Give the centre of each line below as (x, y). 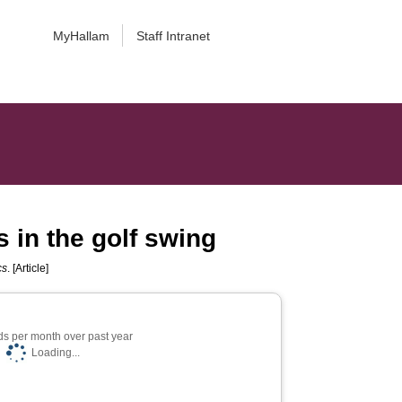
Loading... (55, 353)
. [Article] (28, 268)
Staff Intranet (173, 36)
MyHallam (81, 36)
